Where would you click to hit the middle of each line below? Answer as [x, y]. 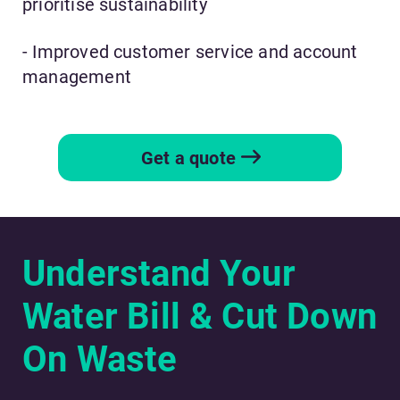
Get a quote [188, 158]
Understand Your [159, 274]
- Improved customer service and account [190, 52]
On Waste [100, 360]
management [77, 77]
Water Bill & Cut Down [200, 317]
